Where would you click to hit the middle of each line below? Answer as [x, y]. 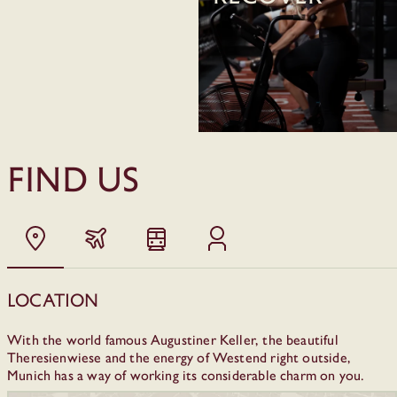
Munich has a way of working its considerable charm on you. [188, 375]
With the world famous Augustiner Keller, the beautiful [173, 339]
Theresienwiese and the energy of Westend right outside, [179, 357]
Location [53, 300]
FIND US [74, 179]
